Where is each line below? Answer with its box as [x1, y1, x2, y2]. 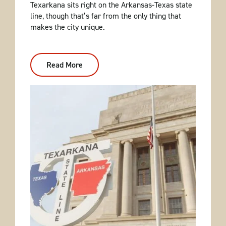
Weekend [82, 97, 114, 108]
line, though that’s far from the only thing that [30, 11, 181, 22]
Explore [82, 67, 109, 78]
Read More [46, 60, 83, 71]
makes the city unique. [30, 22, 105, 33]
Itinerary [82, 105, 112, 116]
